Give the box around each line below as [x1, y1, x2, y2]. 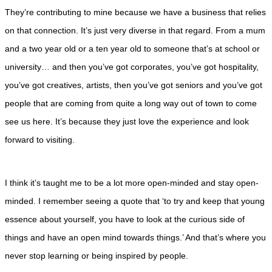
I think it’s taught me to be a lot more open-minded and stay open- [5, 178, 259, 188]
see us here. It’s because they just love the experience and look [5, 117, 249, 126]
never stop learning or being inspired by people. [5, 251, 188, 260]
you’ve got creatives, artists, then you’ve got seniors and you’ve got [5, 80, 262, 90]
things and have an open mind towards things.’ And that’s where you [5, 233, 266, 242]
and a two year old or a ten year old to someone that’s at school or [5, 44, 260, 53]
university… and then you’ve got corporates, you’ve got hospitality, [5, 62, 259, 72]
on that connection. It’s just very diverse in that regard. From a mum [5, 25, 265, 35]
